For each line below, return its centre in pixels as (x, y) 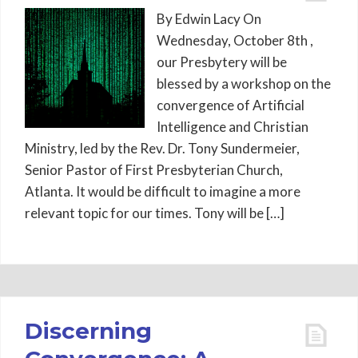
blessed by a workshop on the (244, 84)
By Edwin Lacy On (209, 19)
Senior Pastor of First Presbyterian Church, (154, 170)
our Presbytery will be (222, 62)
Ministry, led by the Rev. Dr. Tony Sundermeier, (162, 148)
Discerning (88, 331)
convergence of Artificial (231, 105)
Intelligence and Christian (233, 127)
